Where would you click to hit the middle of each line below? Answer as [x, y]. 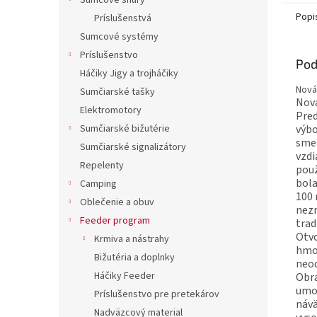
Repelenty [102, 166]
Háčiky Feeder [125, 276]
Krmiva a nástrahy [132, 239]
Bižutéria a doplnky [134, 258]
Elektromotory [111, 110]
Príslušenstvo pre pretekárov [157, 294]
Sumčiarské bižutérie [125, 129]
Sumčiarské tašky [117, 92]
